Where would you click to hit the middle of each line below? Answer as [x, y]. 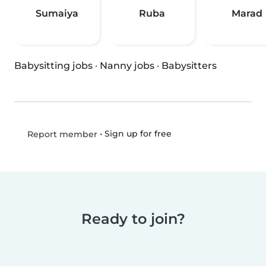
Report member [61, 134]
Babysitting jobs [53, 66]
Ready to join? [133, 219]
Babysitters [189, 66]
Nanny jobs [127, 66]
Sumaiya [57, 14]
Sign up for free [138, 134]
